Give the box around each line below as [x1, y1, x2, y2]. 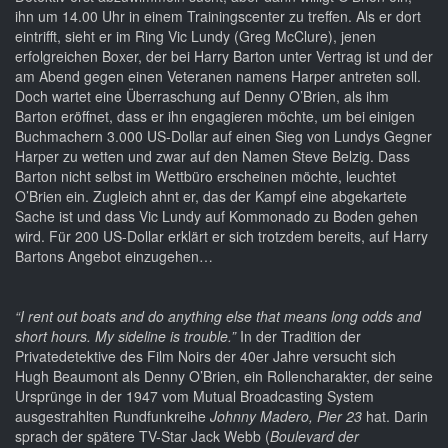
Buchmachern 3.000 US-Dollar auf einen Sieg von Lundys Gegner [15, 126, 432, 147]
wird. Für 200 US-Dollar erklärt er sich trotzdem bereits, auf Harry [15, 226, 428, 247]
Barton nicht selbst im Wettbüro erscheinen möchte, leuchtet [15, 166, 396, 187]
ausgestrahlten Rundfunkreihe [15, 406, 210, 427]
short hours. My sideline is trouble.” [15, 326, 236, 347]
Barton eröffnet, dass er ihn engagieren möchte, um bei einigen [15, 106, 415, 127]
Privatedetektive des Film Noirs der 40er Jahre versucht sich [15, 346, 396, 367]
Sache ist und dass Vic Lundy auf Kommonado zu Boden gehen [15, 206, 418, 227]
